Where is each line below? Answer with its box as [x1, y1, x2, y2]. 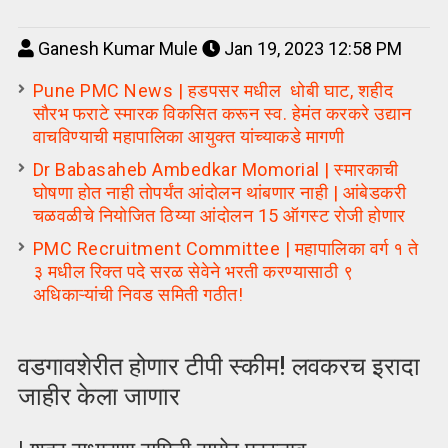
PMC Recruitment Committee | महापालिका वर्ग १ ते [32, 238, 419, 259]
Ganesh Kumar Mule [33, 38, 202, 59]
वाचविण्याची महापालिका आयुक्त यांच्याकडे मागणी [32, 126, 349, 147]
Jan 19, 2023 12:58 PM [219, 38, 402, 59]
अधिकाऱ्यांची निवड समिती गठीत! [32, 284, 244, 305]
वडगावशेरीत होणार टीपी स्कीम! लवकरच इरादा [17, 352, 420, 382]
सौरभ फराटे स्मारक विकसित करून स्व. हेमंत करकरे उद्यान [32, 103, 412, 124]
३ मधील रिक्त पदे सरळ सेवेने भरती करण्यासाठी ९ [32, 261, 354, 282]
